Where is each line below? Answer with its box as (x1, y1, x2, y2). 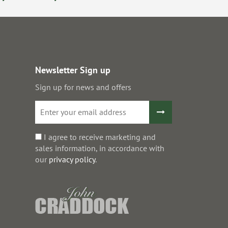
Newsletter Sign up (35, 64, 110, 76)
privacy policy (49, 154, 95, 164)
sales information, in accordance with (35, 142, 164, 153)
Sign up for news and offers (35, 81, 131, 92)
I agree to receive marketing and (42, 131, 156, 142)
